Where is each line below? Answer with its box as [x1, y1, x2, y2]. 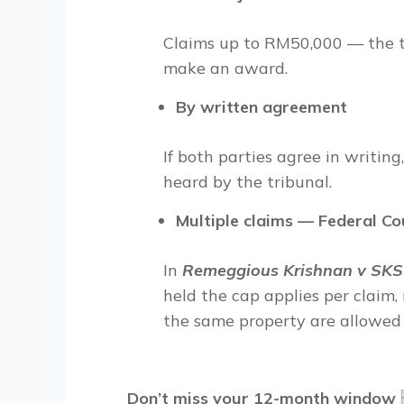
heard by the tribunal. [163, 171, 332, 192]
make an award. [163, 58, 288, 78]
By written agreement [176, 96, 347, 117]
